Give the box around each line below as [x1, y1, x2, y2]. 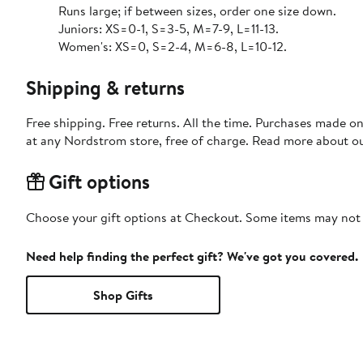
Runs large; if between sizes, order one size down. [58, 2, 336, 20]
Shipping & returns [26, 74, 185, 102]
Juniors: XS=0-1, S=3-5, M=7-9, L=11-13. [58, 19, 279, 38]
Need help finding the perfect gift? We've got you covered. [26, 247, 358, 266]
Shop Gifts [93, 286, 153, 305]
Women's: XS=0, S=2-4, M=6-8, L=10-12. [58, 37, 287, 56]
